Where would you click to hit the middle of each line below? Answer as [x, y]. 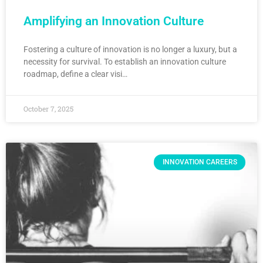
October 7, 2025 [48, 109]
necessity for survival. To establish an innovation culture [125, 62]
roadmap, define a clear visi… [75, 74]
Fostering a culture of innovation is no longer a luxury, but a [130, 50]
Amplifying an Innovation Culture [114, 21]
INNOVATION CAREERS [200, 162]
